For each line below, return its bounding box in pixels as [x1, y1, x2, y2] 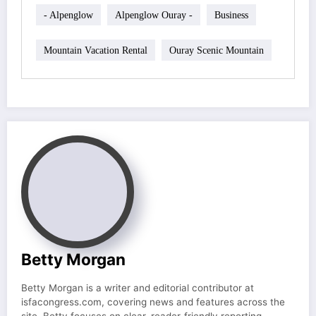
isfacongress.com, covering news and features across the [21, 296, 285, 308]
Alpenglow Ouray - [115, 9, 193, 20]
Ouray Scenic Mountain [169, 44, 264, 56]
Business [214, 9, 248, 20]
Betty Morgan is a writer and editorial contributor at [21, 282, 254, 294]
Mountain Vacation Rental [44, 44, 147, 56]
